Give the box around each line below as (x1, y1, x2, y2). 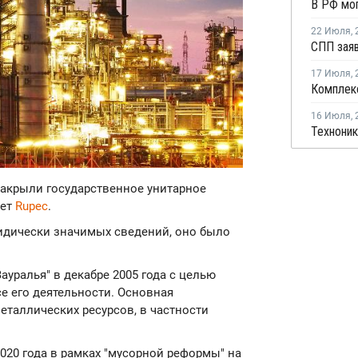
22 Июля (311, 26, 351, 38)
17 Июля (311, 68, 351, 80)
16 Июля (311, 110, 351, 122)
